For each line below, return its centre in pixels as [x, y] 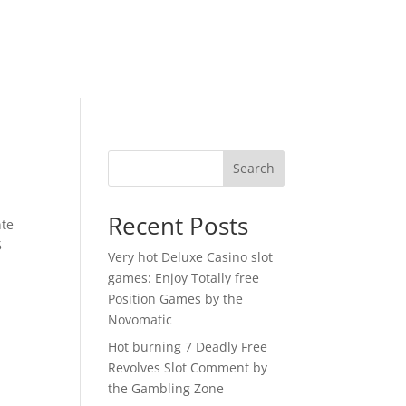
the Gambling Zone [166, 388]
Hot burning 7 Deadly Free [188, 346]
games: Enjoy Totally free [184, 277]
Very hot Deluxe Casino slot [191, 256]
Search [253, 169]
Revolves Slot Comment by [188, 367]
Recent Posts [179, 225]
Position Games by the [176, 298]
